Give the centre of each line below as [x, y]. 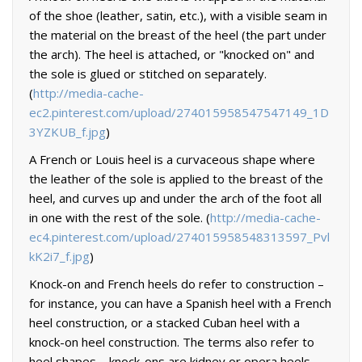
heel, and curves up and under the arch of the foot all [175, 198]
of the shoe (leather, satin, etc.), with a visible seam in [178, 15]
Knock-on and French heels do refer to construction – [177, 283]
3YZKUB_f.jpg [67, 131]
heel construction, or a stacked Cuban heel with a [164, 322]
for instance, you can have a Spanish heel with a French [180, 303]
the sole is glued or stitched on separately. [148, 73]
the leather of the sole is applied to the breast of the [176, 178]
